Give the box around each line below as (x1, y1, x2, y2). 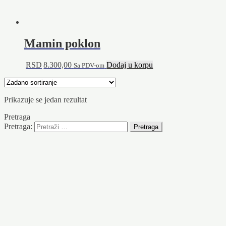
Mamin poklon (24, 36, 100, 50)
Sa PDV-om (74, 61, 105, 69)
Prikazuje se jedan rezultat (4, 95, 87, 104)
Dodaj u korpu (106, 60, 153, 69)
